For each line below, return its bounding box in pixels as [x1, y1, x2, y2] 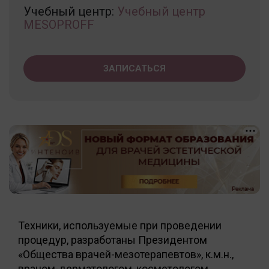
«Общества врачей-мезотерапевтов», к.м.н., [18, 247, 234, 261]
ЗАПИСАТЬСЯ [103, 62, 166, 74]
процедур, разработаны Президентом [18, 233, 207, 246]
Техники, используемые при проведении [18, 219, 222, 232]
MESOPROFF [23, 17, 94, 32]
